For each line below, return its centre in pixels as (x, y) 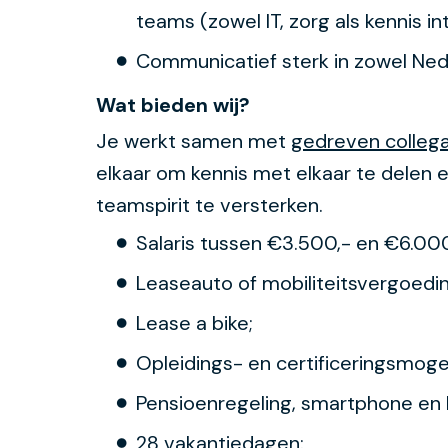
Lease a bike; (194, 322)
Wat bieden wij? (203, 104)
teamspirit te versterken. (209, 204)
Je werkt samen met (193, 140)
